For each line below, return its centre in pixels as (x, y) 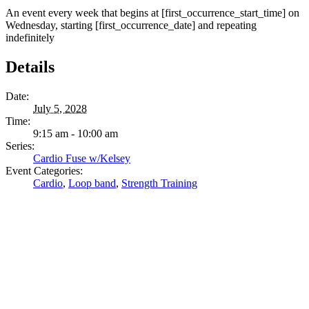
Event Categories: (44, 170)
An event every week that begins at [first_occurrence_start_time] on (152, 12)
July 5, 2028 (60, 108)
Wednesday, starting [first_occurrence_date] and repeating (131, 25)
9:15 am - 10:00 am (76, 133)
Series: (20, 146)
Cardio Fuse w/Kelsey (82, 158)
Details (30, 67)
